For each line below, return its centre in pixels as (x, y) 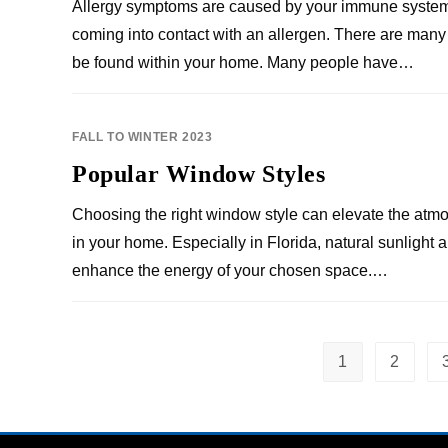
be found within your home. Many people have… (243, 62)
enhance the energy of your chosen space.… (230, 270)
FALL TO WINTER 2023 (142, 137)
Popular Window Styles (199, 174)
